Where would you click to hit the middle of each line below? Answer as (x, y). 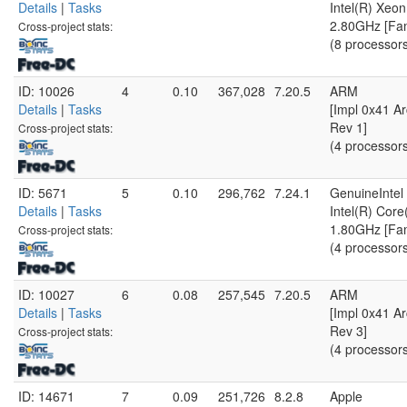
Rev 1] (348, 127)
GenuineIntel (367, 193)
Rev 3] (348, 331)
